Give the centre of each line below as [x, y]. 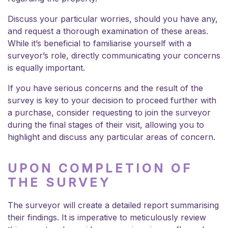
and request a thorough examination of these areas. [108, 31]
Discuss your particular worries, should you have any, [113, 19]
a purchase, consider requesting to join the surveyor [109, 112]
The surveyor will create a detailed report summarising [113, 205]
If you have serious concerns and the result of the [105, 88]
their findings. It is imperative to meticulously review [107, 217]
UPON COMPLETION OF [100, 168]
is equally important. [46, 67]
